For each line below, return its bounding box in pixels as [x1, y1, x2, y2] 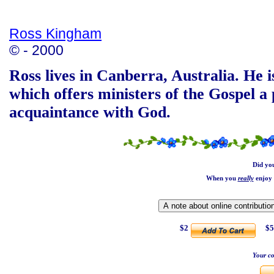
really [237, 174, 254, 182]
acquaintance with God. [9, 103, 171, 122]
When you [206, 174, 238, 182]
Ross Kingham [9, 26, 102, 42]
